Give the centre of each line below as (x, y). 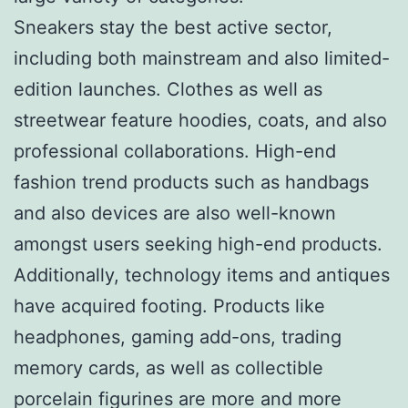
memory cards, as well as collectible (168, 367)
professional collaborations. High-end (175, 151)
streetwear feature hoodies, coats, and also (200, 120)
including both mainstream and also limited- (202, 58)
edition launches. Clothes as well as (168, 89)
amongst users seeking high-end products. (198, 244)
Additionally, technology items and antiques (202, 275)
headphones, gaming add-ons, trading (178, 337)
